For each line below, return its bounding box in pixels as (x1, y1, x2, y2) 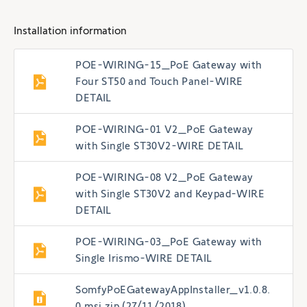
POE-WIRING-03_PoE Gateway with (75, 235, 262, 247)
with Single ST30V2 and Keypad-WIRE (75, 187, 265, 199)
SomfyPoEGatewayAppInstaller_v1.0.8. (75, 283, 271, 295)
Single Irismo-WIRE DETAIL (75, 251, 212, 264)
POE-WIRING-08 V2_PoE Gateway (75, 171, 254, 183)
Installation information (14, 25, 127, 36)
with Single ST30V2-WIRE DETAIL (75, 139, 244, 151)
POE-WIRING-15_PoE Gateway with (75, 58, 262, 71)
